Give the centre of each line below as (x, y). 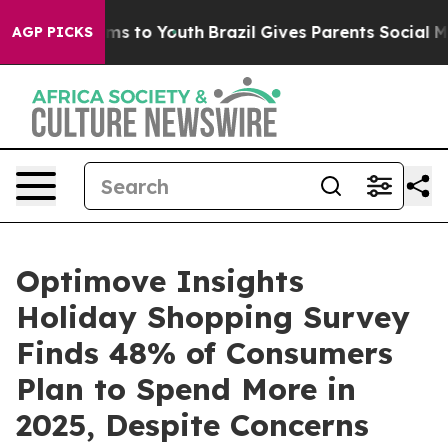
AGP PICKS (52, 32)
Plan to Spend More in (186, 389)
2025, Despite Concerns (192, 425)
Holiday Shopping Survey (213, 317)
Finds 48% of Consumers (204, 353)
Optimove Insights (160, 281)
